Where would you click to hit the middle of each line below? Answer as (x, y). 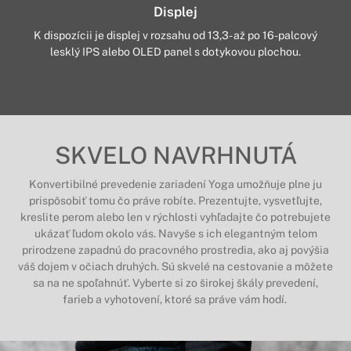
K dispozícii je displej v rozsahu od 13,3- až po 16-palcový (175, 35)
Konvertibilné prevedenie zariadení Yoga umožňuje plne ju (175, 184)
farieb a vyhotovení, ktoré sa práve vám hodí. (175, 299)
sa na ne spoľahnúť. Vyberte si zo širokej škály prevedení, (175, 282)
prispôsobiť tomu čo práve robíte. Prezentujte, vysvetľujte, (175, 200)
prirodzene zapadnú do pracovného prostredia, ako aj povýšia (175, 250)
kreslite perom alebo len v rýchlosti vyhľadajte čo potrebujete (175, 217)
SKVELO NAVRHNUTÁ (175, 155)
